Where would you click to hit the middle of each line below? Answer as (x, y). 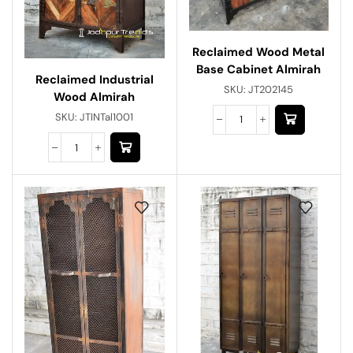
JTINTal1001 (107, 117)
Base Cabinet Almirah (259, 69)
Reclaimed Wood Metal (259, 52)
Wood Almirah (95, 97)
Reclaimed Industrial (94, 80)
